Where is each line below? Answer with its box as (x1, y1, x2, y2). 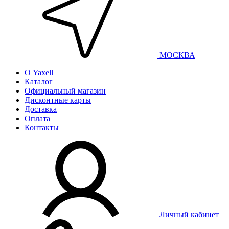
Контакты (25, 123, 59, 132)
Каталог (25, 77, 53, 86)
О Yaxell (25, 67, 53, 77)
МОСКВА (159, 50, 195, 59)
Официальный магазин (25, 86, 106, 95)
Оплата (25, 113, 50, 123)
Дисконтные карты (25, 95, 91, 104)
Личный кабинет (157, 210, 219, 219)
